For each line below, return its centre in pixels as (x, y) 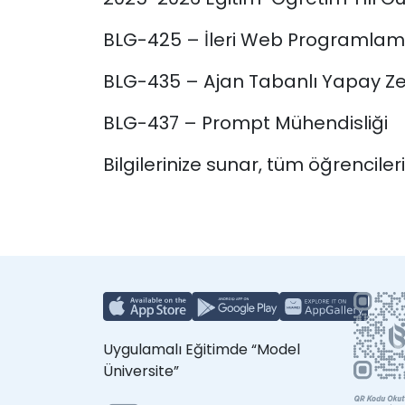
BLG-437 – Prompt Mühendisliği (245, 123)
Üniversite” (141, 372)
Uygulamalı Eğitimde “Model (202, 350)
